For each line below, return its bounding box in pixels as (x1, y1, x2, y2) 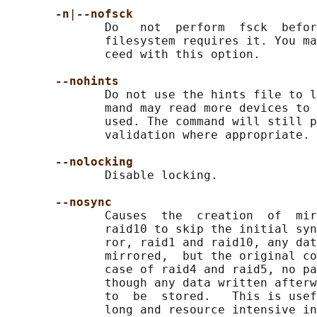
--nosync (55, 195, 112, 209)
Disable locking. (6, 168, 218, 183)
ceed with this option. (6, 47, 260, 62)
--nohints (55, 74, 119, 88)
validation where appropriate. (6, 128, 310, 142)
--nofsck (76, 7, 133, 21)
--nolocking (55, 155, 133, 169)
